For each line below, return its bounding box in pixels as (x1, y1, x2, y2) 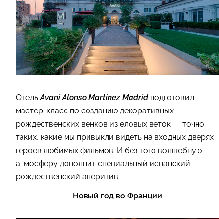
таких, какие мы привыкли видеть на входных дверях (16, 132, 214, 142)
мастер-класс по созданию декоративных (16, 106, 174, 116)
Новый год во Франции (72, 191, 162, 201)
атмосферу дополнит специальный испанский (16, 159, 190, 169)
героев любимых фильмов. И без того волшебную (16, 146, 202, 155)
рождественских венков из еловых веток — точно (16, 119, 204, 129)
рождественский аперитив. (16, 172, 120, 182)
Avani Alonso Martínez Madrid (40, 93, 148, 103)
